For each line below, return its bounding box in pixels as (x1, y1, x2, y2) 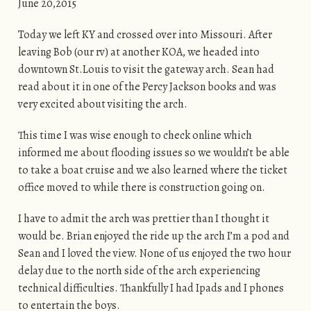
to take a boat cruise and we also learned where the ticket (17, 162, 287, 178)
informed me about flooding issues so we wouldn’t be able (17, 145, 289, 161)
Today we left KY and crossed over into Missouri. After (17, 27, 272, 43)
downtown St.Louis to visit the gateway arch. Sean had (17, 62, 274, 78)
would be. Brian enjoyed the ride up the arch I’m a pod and (17, 228, 289, 244)
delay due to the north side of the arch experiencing (17, 263, 260, 279)
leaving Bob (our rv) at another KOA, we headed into (17, 44, 260, 60)
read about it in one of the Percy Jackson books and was (17, 79, 276, 95)
